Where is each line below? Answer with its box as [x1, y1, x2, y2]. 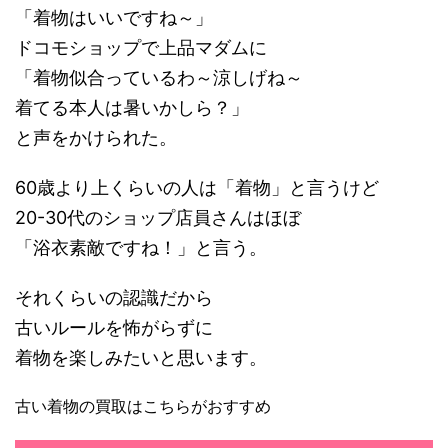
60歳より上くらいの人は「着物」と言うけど [15, 177, 379, 198]
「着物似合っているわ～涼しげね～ [15, 67, 303, 88]
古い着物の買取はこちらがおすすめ [15, 396, 271, 416]
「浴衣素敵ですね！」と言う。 [15, 237, 267, 258]
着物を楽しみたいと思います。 [15, 347, 267, 368]
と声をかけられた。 [15, 127, 177, 148]
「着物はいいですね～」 [15, 7, 213, 28]
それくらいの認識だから [15, 287, 213, 308]
